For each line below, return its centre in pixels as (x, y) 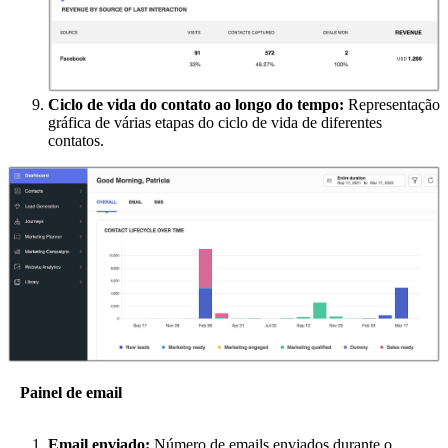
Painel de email (71, 393)
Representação (394, 105)
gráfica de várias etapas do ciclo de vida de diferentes (215, 123)
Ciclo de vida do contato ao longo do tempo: (198, 105)
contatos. (80, 141)
